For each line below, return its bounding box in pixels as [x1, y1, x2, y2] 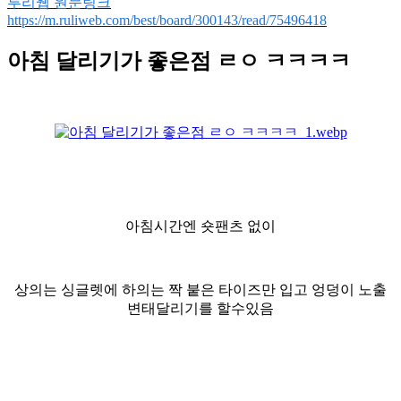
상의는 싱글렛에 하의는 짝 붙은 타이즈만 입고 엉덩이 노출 [14, 281, 387, 297]
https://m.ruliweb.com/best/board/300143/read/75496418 [7, 12, 327, 28]
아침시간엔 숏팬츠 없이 [125, 218, 276, 234]
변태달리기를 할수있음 [127, 300, 274, 316]
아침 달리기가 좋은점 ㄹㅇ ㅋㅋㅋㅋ [7, 48, 351, 73]
